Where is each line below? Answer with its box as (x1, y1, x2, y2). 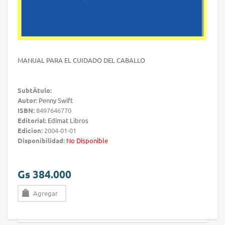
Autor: (18, 96, 37, 105)
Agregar (33, 189, 58, 198)
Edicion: (18, 126, 43, 135)
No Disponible (66, 136, 108, 145)
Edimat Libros (48, 116, 88, 125)
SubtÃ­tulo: (18, 86, 52, 95)
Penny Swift (39, 96, 73, 105)
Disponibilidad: (18, 136, 65, 145)
